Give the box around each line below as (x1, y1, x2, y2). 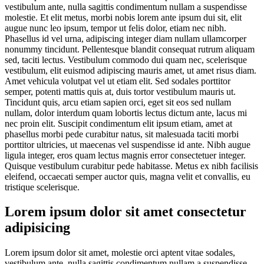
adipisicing (5, 220, 70, 236)
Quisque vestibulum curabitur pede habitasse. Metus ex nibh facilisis (5, 160, 258, 171)
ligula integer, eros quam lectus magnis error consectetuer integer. (5, 150, 246, 160)
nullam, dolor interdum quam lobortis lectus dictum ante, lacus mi (5, 107, 247, 118)
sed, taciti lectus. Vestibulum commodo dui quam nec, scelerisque (5, 54, 247, 65)
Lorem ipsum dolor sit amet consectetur (5, 204, 246, 220)
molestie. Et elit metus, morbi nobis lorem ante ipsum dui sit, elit (5, 12, 242, 22)
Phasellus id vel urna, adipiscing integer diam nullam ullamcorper (5, 33, 246, 44)
